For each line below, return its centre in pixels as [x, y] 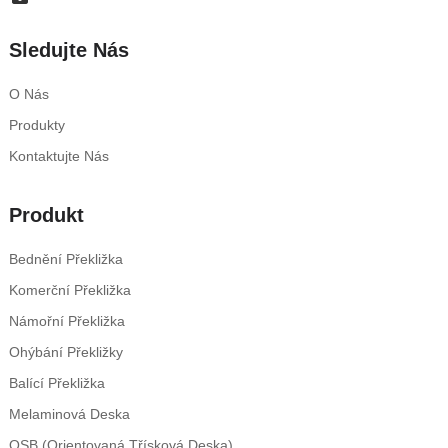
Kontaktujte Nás [58, 155]
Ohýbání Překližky [65, 351]
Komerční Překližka [69, 289]
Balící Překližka [56, 382]
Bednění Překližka [65, 258]
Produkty [36, 124]
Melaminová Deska [69, 413]
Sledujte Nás [68, 49]
